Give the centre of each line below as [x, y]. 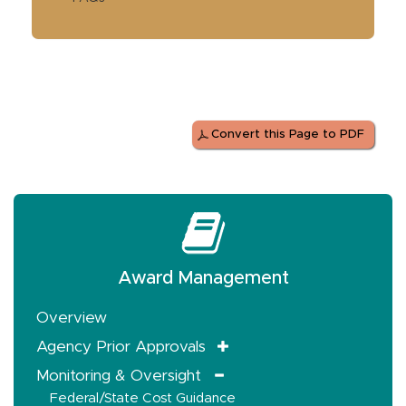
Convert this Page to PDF [288, 135]
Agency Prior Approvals [121, 347]
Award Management [203, 278]
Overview [72, 318]
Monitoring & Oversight [119, 376]
